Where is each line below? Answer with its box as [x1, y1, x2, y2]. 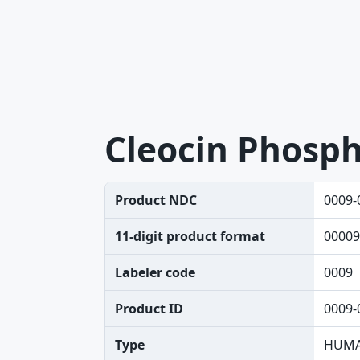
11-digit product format [115, 227, 265, 245]
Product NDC [115, 191, 197, 209]
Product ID [115, 300, 183, 317]
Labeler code [115, 264, 195, 281]
